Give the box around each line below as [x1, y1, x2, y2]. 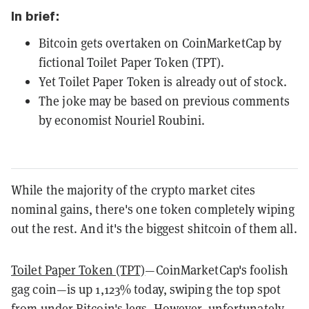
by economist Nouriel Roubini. [39, 111, 205, 128]
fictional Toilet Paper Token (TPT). [39, 53, 225, 70]
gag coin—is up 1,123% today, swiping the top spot [11, 280, 281, 297]
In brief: [11, 8, 59, 23]
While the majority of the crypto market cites [11, 181, 256, 198]
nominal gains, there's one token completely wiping [11, 200, 295, 217]
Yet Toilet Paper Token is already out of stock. [39, 72, 287, 90]
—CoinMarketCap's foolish [145, 261, 288, 278]
